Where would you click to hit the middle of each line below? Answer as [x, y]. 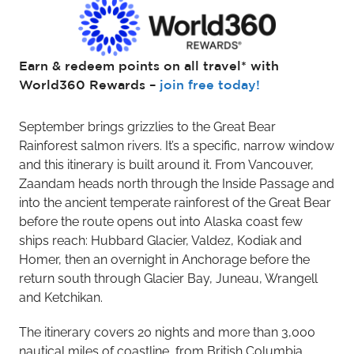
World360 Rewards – [89, 85]
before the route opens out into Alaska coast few [161, 222]
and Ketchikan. [61, 298]
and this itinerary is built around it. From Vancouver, [166, 165]
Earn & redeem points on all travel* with [149, 66]
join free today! [210, 85]
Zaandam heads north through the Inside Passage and [177, 184]
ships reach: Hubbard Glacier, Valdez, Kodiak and [160, 241]
